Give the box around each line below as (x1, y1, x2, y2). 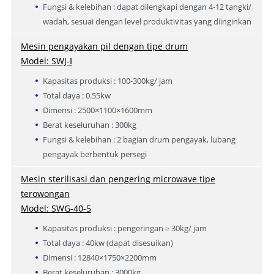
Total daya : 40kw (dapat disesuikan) (42, 237, 173, 248)
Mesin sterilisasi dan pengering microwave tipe (20, 172, 215, 185)
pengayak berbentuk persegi (42, 148, 147, 160)
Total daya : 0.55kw (42, 89, 111, 101)
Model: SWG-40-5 (20, 202, 91, 214)
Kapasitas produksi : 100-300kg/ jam (42, 75, 172, 86)
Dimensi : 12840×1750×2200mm (42, 251, 157, 263)
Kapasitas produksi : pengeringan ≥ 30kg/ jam (42, 222, 207, 234)
